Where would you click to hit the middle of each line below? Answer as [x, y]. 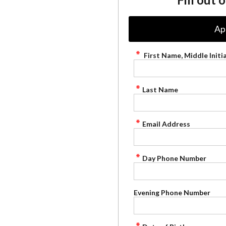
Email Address [166, 124]
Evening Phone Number [172, 192]
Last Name [160, 90]
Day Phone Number [174, 158]
